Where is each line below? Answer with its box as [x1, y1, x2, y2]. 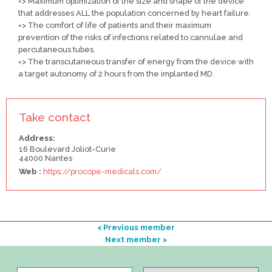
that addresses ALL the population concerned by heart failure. [18, 8, 251, 18]
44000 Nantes [19, 154, 72, 163]
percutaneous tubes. [18, 45, 95, 54]
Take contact [19, 110, 90, 124]
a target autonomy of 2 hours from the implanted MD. [18, 69, 214, 78]
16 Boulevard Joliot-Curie [19, 144, 116, 154]
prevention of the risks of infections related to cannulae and [18, 33, 243, 42]
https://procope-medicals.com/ [43, 167, 161, 176]
